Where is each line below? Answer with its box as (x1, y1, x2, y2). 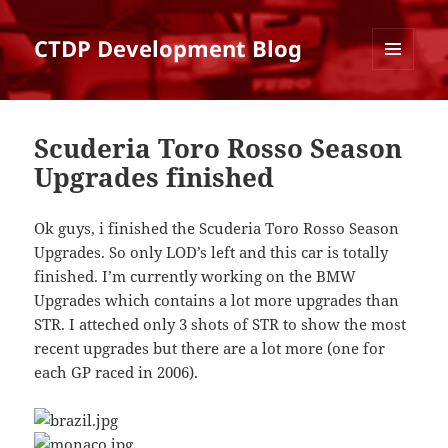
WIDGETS (372, 103, 429, 121)
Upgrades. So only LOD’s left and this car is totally (34, 242, 389, 263)
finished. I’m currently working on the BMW (34, 266, 357, 287)
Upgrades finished (34, 159, 275, 196)
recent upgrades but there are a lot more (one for (34, 338, 386, 359)
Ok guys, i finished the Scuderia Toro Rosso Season (34, 218, 400, 239)
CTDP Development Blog (34, 33, 303, 64)
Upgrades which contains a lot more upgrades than (34, 290, 400, 311)
